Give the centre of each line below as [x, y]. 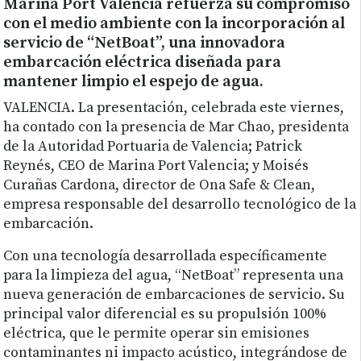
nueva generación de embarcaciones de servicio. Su [174, 295]
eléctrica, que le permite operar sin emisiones [157, 334]
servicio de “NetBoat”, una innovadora [145, 44]
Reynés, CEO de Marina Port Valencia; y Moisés [156, 166]
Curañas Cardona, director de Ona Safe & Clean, [160, 186]
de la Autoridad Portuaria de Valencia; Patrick [153, 147]
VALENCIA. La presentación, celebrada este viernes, [174, 108]
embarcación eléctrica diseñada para [143, 63]
